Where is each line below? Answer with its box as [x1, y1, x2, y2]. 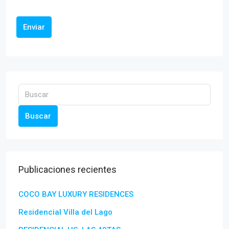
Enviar [23, 22, 45, 32]
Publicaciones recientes [18, 164, 117, 175]
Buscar [25, 111, 51, 121]
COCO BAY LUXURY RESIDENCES [18, 190, 133, 199]
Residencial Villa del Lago [18, 208, 112, 217]
